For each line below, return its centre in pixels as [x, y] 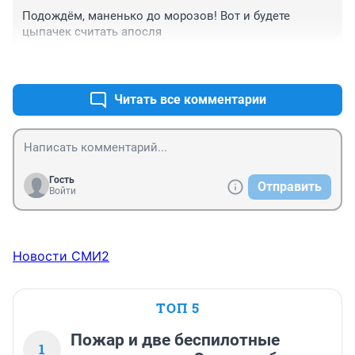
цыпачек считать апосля [92, 32]
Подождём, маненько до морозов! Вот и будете [156, 16]
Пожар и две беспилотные [175, 340]
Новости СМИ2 [61, 256]
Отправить [290, 187]
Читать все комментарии [190, 100]
